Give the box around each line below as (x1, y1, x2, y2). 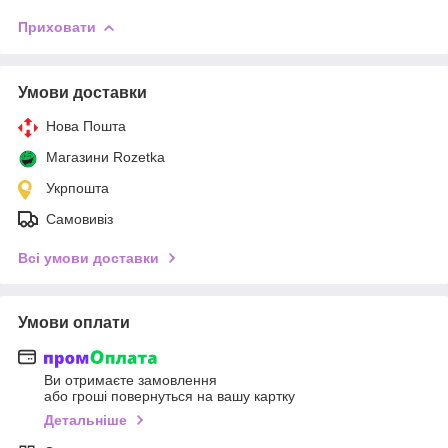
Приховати (18, 18, 96, 35)
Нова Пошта (46, 117, 126, 134)
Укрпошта (46, 179, 109, 196)
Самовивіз (46, 210, 113, 227)
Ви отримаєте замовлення (44, 372, 217, 389)
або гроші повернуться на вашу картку (44, 388, 295, 405)
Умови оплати (18, 313, 130, 331)
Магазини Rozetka (46, 148, 165, 165)
